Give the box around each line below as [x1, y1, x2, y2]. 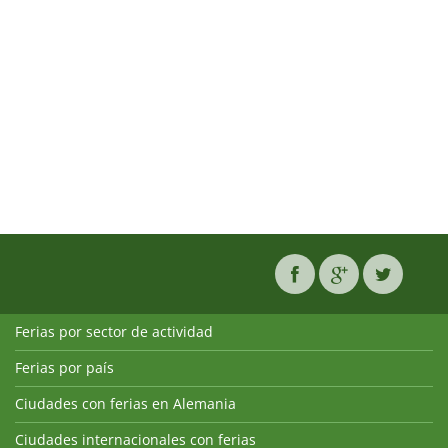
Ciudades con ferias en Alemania [15, 393, 236, 413]
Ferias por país [15, 357, 114, 377]
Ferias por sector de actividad [15, 321, 213, 341]
